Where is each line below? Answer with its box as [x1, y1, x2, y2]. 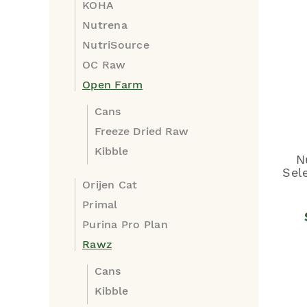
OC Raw [82, 58, 126, 71]
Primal [82, 198, 118, 211]
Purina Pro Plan [82, 218, 168, 231]
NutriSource [82, 38, 149, 51]
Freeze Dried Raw [95, 125, 188, 138]
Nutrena [82, 19, 127, 32]
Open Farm [82, 78, 143, 91]
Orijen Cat [82, 178, 138, 191]
